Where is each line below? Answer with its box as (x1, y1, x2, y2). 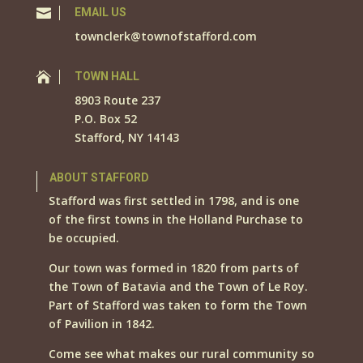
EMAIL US (74, 6, 126, 19)
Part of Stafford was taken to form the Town (48, 297, 307, 314)
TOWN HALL (74, 70, 139, 83)
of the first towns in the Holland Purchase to (48, 211, 303, 228)
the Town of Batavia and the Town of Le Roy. (48, 279, 308, 295)
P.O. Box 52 (74, 111, 137, 127)
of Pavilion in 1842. (48, 316, 155, 332)
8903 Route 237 (74, 92, 160, 109)
